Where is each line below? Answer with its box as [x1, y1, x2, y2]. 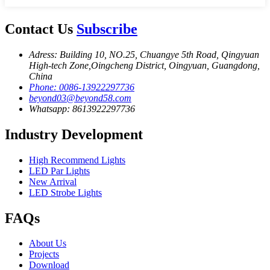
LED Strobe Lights [29, 187, 102, 198]
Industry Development [5, 126, 143, 142]
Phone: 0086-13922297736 [29, 81, 134, 92]
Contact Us [5, 20, 77, 37]
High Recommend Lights [29, 154, 125, 165]
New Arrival [29, 176, 77, 187]
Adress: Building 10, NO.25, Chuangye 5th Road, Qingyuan [29, 49, 259, 60]
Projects [29, 249, 59, 260]
